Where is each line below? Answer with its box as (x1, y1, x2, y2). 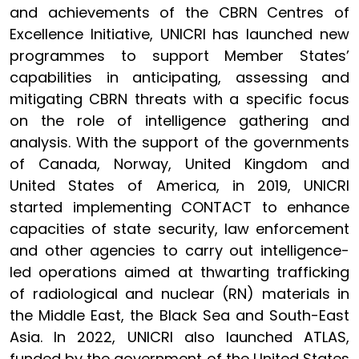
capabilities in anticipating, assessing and (10, 67, 349, 87)
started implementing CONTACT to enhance (10, 196, 349, 217)
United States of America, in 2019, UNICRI (10, 175, 349, 196)
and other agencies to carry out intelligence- (10, 240, 349, 260)
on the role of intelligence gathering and (10, 110, 349, 131)
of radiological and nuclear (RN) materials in (10, 283, 349, 304)
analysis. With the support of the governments (10, 131, 349, 152)
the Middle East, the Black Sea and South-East (10, 305, 349, 325)
